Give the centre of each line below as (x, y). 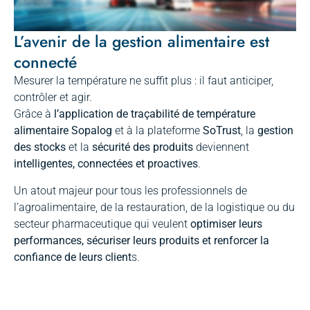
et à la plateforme (157, 131)
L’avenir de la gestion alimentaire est (142, 42)
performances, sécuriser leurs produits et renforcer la (142, 240)
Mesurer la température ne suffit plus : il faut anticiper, (144, 81)
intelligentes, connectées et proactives (106, 164)
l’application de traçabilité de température (155, 114)
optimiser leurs (226, 224)
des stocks (40, 147)
